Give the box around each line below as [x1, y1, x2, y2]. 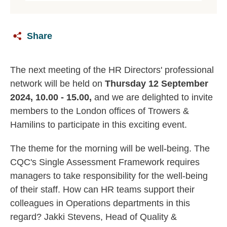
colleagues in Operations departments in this [10, 198, 190, 209]
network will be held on [10, 79, 105, 89]
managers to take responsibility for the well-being [10, 171, 208, 181]
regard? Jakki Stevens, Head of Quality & [10, 212, 177, 222]
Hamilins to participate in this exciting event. [10, 120, 187, 130]
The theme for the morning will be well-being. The [10, 143, 210, 154]
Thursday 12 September [105, 79, 208, 89]
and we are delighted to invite [94, 92, 213, 103]
